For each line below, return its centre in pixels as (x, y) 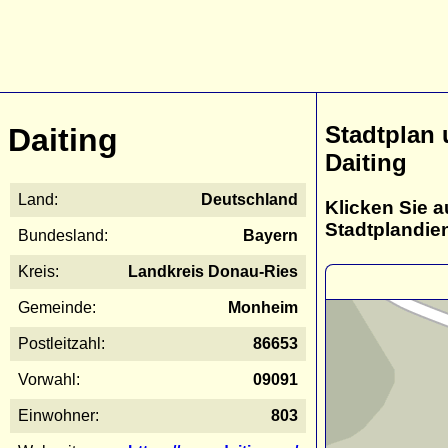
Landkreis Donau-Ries (213, 271)
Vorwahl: (49, 379)
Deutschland (249, 199)
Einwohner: (58, 415)
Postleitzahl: (61, 343)
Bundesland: (63, 235)
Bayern (270, 235)
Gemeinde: (57, 307)
